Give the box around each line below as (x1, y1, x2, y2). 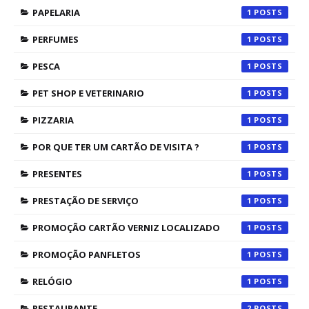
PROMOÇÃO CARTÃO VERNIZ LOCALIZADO (32, 221, 220, 234)
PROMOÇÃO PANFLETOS (32, 248, 141, 261)
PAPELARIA (32, 6, 80, 19)
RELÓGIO (32, 275, 72, 288)
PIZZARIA (32, 114, 74, 126)
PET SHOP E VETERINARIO (32, 87, 144, 99)
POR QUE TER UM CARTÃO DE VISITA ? (32, 141, 199, 153)
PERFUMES (32, 33, 79, 46)
